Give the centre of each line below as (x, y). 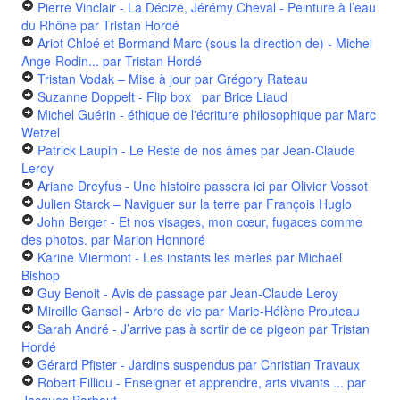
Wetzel (41, 133)
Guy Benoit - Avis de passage (121, 293)
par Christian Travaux (297, 365)
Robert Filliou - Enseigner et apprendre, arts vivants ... (191, 383)
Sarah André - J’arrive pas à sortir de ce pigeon (171, 329)
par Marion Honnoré (146, 240)
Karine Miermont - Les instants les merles (155, 258)
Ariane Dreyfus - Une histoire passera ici (151, 186)
